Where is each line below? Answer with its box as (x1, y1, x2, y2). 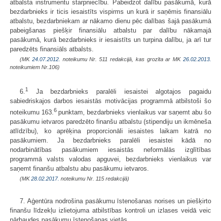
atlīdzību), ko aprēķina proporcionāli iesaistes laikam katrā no (10, 127, 211, 135)
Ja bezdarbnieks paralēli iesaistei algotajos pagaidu (28, 87, 211, 95)
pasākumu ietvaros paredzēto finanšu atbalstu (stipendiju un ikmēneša (10, 118, 211, 126)
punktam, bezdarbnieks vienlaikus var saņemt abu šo (58, 109, 211, 116)
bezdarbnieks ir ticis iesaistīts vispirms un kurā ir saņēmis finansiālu (10, 7, 211, 15)
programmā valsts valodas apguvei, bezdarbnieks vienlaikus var (10, 155, 211, 163)
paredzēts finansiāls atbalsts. (10, 45, 94, 53)
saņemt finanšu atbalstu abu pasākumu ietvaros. (10, 165, 149, 173)
